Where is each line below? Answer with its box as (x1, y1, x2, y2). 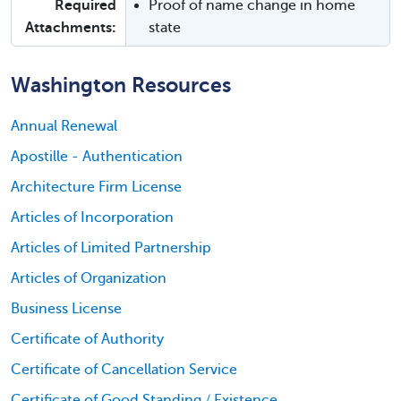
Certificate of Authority (11, 331, 164, 347)
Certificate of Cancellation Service (11, 362, 237, 378)
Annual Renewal (11, 118, 117, 134)
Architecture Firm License (11, 179, 182, 195)
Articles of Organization (11, 270, 166, 286)
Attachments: (25, 20, 116, 36)
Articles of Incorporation (11, 209, 174, 226)
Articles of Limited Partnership (11, 240, 211, 256)
